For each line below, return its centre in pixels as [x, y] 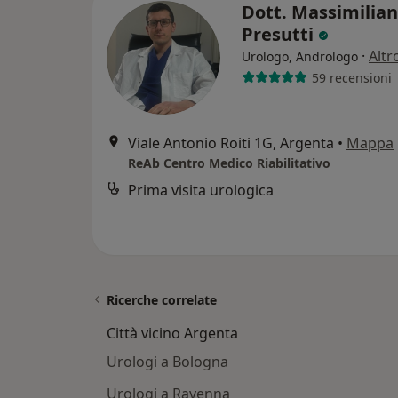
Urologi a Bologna [167, 362]
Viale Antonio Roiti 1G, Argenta [231, 143]
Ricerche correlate [162, 300]
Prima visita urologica [201, 191]
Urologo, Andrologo [300, 57]
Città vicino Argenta [172, 334]
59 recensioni [351, 77]
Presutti [280, 35]
